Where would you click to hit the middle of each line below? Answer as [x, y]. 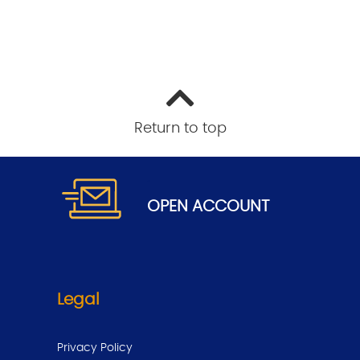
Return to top [180, 129]
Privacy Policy [95, 348]
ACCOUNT [228, 206]
